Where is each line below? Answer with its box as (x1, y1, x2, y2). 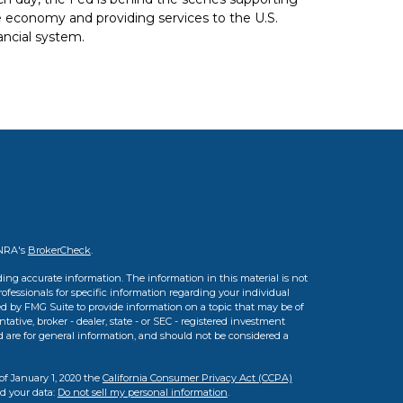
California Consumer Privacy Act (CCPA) (102, 372, 292, 384)
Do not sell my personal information (57, 386, 228, 399)
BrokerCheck (27, 244, 91, 256)
